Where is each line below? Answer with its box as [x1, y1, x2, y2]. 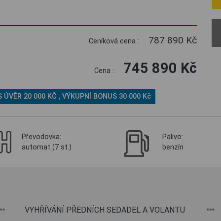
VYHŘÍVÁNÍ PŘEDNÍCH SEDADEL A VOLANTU [25, 205, 185, 215]
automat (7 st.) [22, 143, 72, 151]
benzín [162, 143, 184, 151]
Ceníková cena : [88, 37, 141, 45]
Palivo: [162, 133, 183, 141]
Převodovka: [22, 133, 61, 141]
